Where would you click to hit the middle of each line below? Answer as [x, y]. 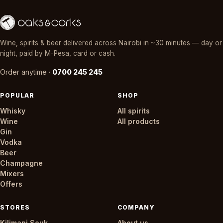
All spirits [134, 111]
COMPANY [136, 207]
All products [139, 121]
